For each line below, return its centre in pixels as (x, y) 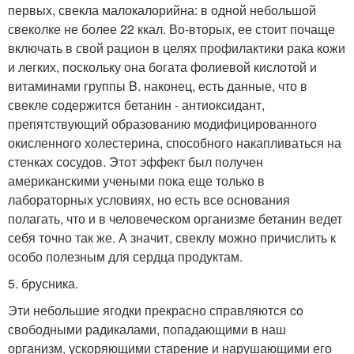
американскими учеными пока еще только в (136, 181)
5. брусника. (43, 283)
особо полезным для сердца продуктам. (125, 256)
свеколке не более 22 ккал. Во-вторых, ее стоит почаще (171, 29)
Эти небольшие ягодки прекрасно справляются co (156, 310)
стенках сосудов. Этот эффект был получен (136, 162)
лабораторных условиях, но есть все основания (149, 200)
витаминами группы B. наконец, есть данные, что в (158, 86)
